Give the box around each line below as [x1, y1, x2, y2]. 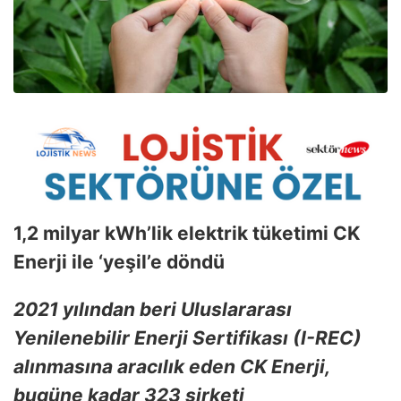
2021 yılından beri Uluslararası [13, 298, 292, 321]
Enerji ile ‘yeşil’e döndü [13, 251, 225, 274]
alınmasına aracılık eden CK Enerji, [13, 355, 329, 379]
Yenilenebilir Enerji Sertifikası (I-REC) [13, 327, 362, 350]
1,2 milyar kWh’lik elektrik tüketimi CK [13, 222, 360, 245]
